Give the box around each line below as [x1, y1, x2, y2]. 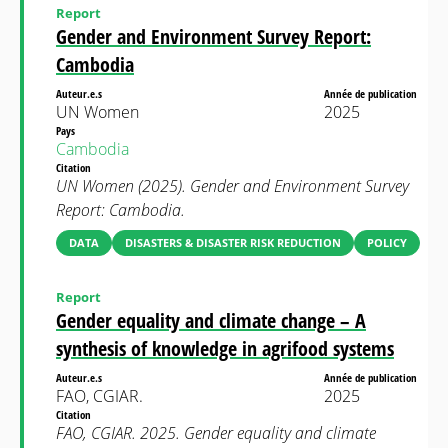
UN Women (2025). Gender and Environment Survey [56, 175, 409, 197]
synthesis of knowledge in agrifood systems [56, 335, 394, 362]
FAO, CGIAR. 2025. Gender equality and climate [56, 422, 376, 444]
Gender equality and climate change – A [56, 307, 366, 334]
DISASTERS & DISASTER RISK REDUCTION [125, 235, 341, 250]
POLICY [367, 235, 407, 250]
